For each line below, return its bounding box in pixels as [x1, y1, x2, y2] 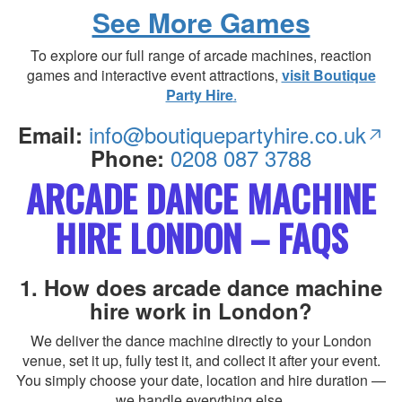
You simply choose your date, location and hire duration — [16, 370, 386, 390]
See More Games [92, 3, 310, 41]
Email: [18, 119, 83, 150]
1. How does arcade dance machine [20, 272, 382, 302]
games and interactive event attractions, [26, 65, 282, 85]
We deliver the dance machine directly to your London [31, 330, 371, 351]
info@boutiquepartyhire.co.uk [89, 118, 366, 150]
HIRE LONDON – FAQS [55, 211, 347, 265]
